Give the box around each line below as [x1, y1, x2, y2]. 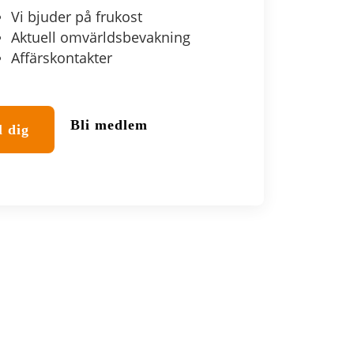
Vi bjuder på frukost [10, 7, 142, 26]
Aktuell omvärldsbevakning [10, 28, 190, 47]
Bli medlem [70, 117, 148, 133]
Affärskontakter [10, 48, 112, 67]
